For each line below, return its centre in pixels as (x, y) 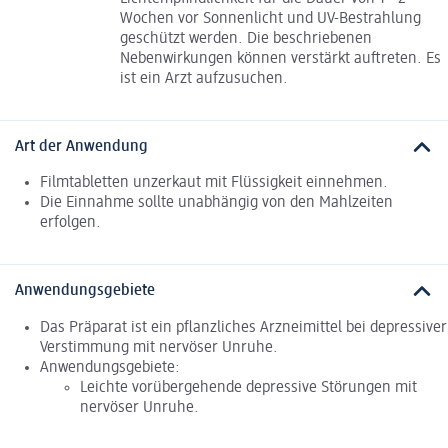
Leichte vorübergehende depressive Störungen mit (248, 387)
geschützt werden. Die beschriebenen (246, 38)
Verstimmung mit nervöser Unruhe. (159, 347)
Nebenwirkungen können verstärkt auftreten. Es (280, 58)
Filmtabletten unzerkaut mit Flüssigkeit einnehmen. (214, 183)
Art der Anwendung (81, 146)
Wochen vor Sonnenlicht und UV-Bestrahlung (270, 18)
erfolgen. (70, 223)
